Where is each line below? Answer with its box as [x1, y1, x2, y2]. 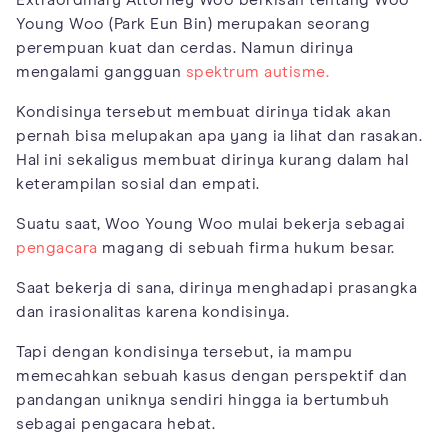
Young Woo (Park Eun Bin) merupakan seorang [16, 15, 370, 32]
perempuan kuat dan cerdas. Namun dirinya [16, 39, 353, 56]
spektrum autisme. [185, 63, 329, 80]
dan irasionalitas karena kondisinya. [16, 303, 289, 320]
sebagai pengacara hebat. [16, 415, 215, 432]
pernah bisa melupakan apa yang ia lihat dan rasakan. [16, 127, 422, 144]
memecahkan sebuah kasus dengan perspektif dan [16, 367, 408, 384]
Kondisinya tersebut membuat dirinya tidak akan [16, 103, 391, 120]
